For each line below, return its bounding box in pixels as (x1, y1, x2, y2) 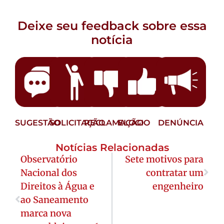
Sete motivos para (125, 153, 203, 165)
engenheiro (152, 180, 203, 192)
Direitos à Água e (20, 180, 94, 192)
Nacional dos (20, 166, 77, 178)
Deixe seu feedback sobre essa (17, 18, 207, 33)
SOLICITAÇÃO (49, 117, 105, 127)
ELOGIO (118, 117, 150, 127)
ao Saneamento (20, 193, 88, 205)
